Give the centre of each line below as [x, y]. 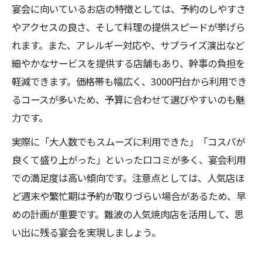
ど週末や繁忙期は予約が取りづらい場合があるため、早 [129, 196]
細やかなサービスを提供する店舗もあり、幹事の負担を [128, 63]
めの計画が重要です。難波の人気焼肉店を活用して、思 [128, 214]
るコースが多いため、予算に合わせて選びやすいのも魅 [128, 99]
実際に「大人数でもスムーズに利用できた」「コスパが [128, 142]
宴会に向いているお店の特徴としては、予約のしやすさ [129, 9]
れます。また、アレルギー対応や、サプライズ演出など [128, 45]
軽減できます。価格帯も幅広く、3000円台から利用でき [129, 81]
